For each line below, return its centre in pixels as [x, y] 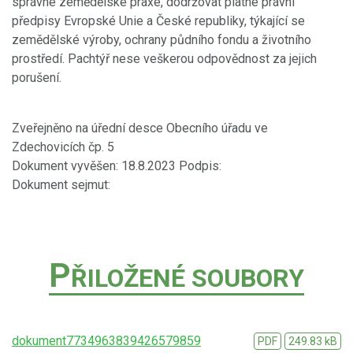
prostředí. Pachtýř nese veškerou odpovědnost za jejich [164, 58]
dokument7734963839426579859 [106, 340]
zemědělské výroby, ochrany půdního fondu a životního [162, 39]
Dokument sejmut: [61, 184]
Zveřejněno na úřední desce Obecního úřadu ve [140, 128]
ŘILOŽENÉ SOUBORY [188, 278]
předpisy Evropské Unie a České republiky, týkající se [158, 20]
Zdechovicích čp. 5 [63, 147]
